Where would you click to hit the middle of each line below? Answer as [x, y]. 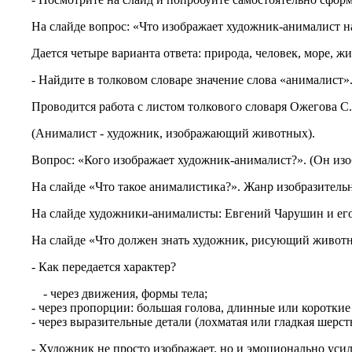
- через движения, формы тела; [126, 294]
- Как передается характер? [91, 267]
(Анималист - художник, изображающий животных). [161, 134]
